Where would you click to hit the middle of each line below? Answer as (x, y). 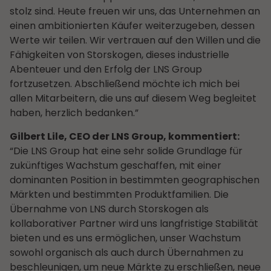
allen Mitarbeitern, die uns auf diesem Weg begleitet (133, 99)
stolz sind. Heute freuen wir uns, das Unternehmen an (135, 11)
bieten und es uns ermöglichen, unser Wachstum (125, 238)
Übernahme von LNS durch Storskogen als (109, 209)
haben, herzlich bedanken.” (74, 113)
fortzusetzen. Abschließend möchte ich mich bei (125, 84)
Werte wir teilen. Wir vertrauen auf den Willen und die (135, 41)
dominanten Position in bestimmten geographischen (135, 180)
